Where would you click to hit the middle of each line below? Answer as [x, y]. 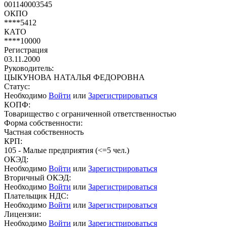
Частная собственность [44, 132]
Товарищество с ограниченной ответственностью [90, 113]
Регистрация [26, 50]
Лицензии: [23, 214]
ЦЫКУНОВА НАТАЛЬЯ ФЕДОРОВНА [74, 77]
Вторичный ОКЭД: [37, 177]
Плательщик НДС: [36, 196]
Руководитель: [29, 68]
